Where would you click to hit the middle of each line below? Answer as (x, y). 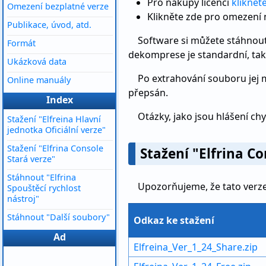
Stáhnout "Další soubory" (58, 217)
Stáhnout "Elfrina (42, 177)
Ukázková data (37, 61)
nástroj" (23, 199)
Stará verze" (31, 159)
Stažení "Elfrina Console (55, 148)
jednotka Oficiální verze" (56, 130)
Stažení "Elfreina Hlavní (54, 119)
